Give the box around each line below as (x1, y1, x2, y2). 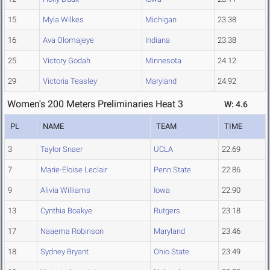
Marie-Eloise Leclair (40, 165, 107, 175)
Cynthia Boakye (40, 206, 92, 216)
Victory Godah (43, 56, 90, 66)
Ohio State (154, 247, 189, 257)
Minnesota (145, 56, 181, 66)
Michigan (145, 15, 177, 25)
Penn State (154, 165, 191, 175)
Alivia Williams (40, 186, 90, 195)
